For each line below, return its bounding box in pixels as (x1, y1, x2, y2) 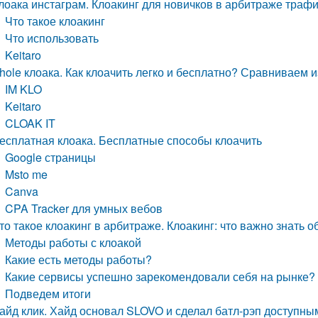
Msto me (5, 166, 48, 182)
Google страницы (5, 149, 97, 165)
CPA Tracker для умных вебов (5, 200, 163, 216)
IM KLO (5, 81, 43, 97)
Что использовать (5, 30, 99, 46)
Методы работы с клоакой (5, 234, 142, 251)
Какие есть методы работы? (5, 251, 153, 268)
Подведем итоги (5, 285, 92, 302)
